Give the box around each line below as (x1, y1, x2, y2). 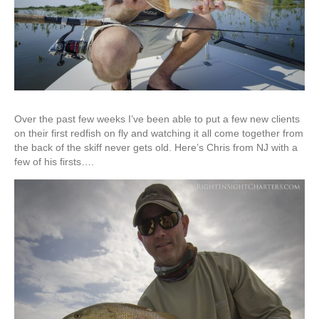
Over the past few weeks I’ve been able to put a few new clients (14, 113, 300, 125)
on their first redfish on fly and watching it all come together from (14, 127, 303, 139)
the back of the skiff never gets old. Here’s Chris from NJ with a (14, 141, 298, 153)
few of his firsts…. (14, 155, 94, 167)
